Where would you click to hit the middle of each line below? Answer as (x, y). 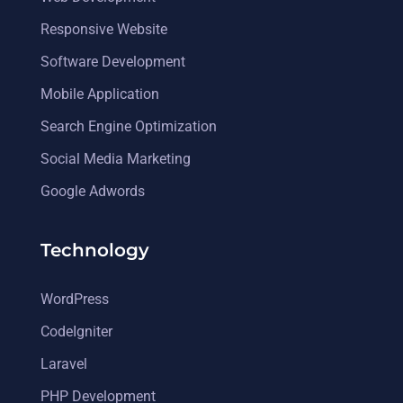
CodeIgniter (76, 331)
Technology (95, 250)
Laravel (64, 363)
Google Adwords (93, 191)
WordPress (75, 299)
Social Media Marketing (116, 158)
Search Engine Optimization (129, 126)
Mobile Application (100, 94)
